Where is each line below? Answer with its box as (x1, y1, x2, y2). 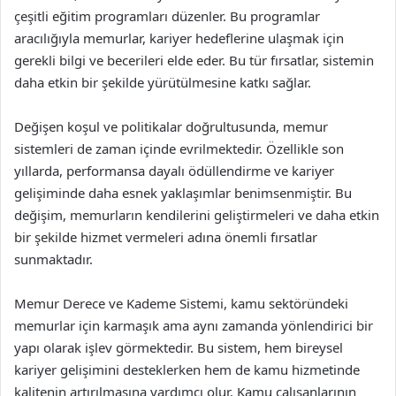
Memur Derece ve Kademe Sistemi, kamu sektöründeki (14, 294, 348, 312)
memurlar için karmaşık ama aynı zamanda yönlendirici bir (14, 316, 373, 334)
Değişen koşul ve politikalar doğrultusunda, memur (14, 118, 328, 135)
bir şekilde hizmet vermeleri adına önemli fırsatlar (14, 228, 317, 246)
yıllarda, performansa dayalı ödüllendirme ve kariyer (14, 162, 334, 179)
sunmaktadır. (14, 250, 93, 268)
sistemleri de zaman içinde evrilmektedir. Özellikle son (14, 140, 344, 157)
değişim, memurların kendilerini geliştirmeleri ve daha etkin (14, 206, 379, 224)
